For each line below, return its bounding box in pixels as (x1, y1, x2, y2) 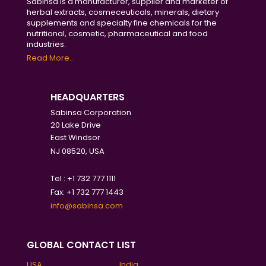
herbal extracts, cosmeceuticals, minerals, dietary (27, 7, 219, 18)
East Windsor (50, 132, 100, 143)
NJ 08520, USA (50, 145, 104, 157)
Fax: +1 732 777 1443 (50, 186, 123, 198)
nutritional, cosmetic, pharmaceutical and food (27, 28, 208, 39)
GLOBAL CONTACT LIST (27, 238, 136, 252)
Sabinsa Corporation (50, 107, 131, 118)
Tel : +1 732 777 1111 (50, 173, 116, 184)
